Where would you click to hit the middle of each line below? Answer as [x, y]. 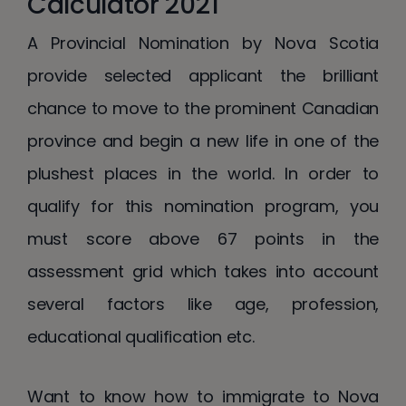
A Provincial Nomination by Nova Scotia [203, 43]
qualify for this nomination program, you [203, 206]
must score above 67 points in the [203, 238]
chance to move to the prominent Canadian [203, 108]
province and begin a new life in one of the [203, 140]
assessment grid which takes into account [203, 271]
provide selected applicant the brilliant [203, 75]
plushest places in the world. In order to [203, 173]
